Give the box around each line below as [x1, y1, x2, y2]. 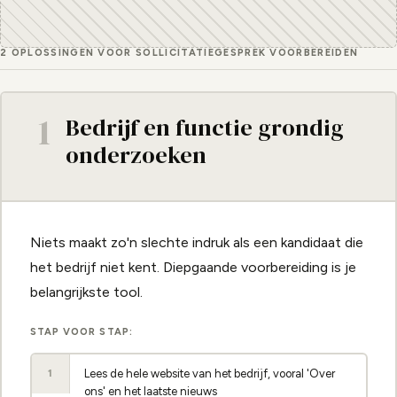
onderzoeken [65, 138, 206, 171]
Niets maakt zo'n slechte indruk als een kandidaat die [29, 234, 363, 251]
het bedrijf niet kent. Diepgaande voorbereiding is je [29, 259, 356, 276]
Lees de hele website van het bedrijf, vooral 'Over [84, 366, 335, 380]
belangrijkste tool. [29, 284, 143, 300]
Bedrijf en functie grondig [65, 111, 344, 144]
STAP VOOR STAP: [29, 326, 133, 338]
